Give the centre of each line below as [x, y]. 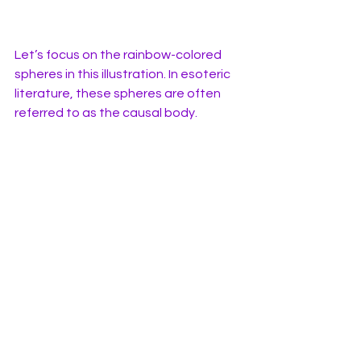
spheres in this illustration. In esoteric [124, 74]
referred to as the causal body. [106, 112]
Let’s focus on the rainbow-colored [119, 54]
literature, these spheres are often [119, 93]
